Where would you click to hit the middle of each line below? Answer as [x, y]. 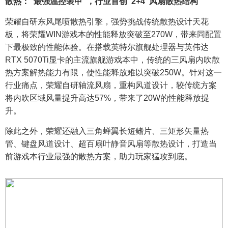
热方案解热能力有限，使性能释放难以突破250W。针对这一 [113, 73]
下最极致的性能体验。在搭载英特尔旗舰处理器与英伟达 [107, 47]
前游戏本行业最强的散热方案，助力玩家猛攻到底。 [99, 156]
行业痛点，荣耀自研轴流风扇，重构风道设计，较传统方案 [111, 85]
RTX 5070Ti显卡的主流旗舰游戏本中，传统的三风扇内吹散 [112, 60]
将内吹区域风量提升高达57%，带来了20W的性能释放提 [107, 98]
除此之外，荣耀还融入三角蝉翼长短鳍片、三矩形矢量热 [107, 131]
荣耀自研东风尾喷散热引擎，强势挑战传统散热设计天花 [107, 22]
